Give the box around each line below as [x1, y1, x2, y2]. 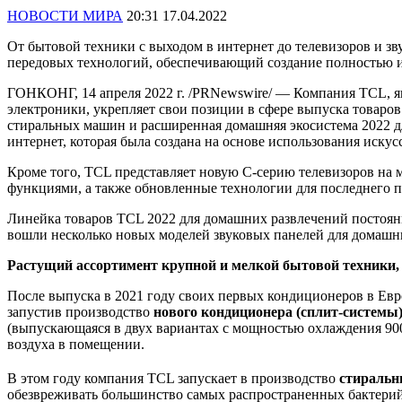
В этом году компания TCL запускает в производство [7, 371, 339, 387]
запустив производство [7, 303, 153, 319]
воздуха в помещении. [7, 336, 144, 352]
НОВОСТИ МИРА [7, 7, 123, 23]
